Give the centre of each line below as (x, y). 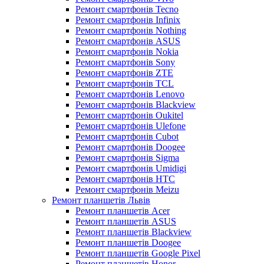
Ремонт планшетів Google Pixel (138, 253)
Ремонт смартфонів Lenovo (130, 94)
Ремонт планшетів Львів (101, 200)
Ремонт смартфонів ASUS (128, 41)
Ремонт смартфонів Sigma (127, 158)
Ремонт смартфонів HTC (125, 179)
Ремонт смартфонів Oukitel (129, 115)
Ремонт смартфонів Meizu (127, 189)
